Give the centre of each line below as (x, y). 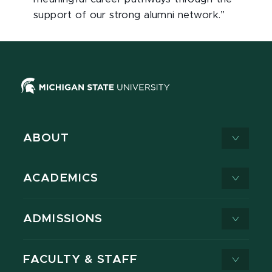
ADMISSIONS (63, 219)
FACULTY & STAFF (80, 260)
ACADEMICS (61, 178)
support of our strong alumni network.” (129, 15)
